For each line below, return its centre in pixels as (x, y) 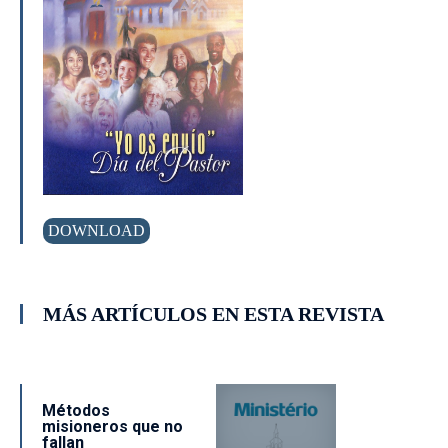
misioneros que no (112, 426)
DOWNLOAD (97, 230)
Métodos (75, 410)
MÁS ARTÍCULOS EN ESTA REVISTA (214, 313)
